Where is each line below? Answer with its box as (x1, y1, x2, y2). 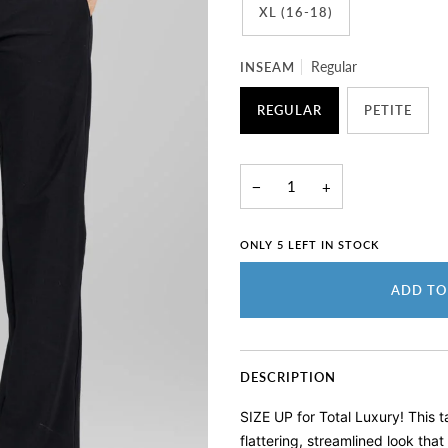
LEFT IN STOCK (284, 238, 379, 252)
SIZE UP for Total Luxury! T (240, 408, 417, 426)
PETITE (364, 102, 412, 119)
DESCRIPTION (240, 369, 336, 386)
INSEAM (240, 59, 295, 76)
